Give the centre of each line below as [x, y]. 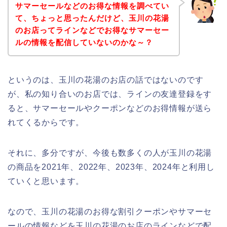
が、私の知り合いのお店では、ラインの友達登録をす [110, 94]
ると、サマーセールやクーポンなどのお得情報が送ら [110, 108]
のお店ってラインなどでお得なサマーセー [92, 30]
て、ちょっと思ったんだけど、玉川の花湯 [92, 18]
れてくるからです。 [46, 122]
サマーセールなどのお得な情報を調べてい [92, 6]
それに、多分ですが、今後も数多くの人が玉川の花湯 [110, 153]
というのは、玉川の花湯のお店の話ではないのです [106, 80]
